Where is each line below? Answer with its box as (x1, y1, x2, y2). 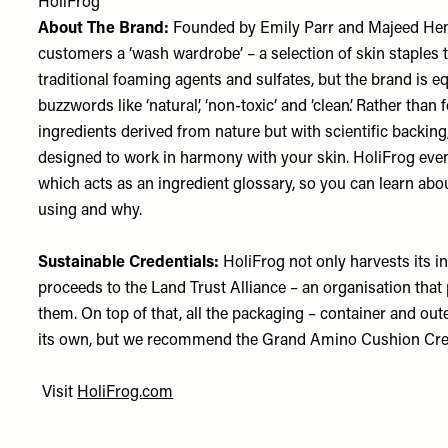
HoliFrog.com (77, 385, 174, 401)
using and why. (38, 203, 147, 219)
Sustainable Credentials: (38, 255, 220, 271)
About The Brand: (38, 21, 174, 37)
